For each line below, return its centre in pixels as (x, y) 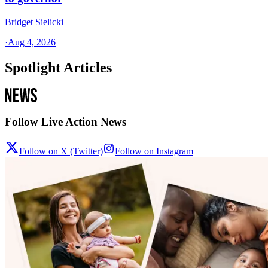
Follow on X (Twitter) (61, 151)
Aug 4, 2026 (32, 42)
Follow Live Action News (66, 122)
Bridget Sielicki (34, 22)
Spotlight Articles (58, 67)
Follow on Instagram (154, 151)
